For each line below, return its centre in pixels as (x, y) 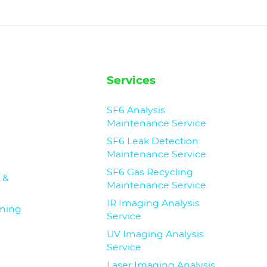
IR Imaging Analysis (153, 203)
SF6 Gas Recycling (150, 172)
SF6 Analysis (136, 110)
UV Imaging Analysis (156, 234)
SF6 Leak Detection (153, 141)
